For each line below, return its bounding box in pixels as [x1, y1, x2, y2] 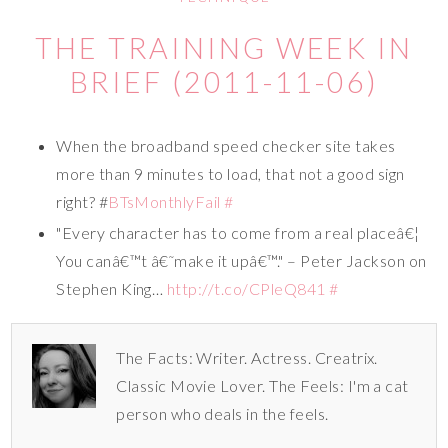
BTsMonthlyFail [108, 191, 221, 211]
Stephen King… [56, 278, 167, 298]
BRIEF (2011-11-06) [69, 64, 379, 99]
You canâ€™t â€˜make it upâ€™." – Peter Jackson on [56, 250, 427, 270]
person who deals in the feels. [116, 403, 329, 423]
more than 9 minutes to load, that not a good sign [56, 163, 405, 183]
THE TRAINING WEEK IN [35, 30, 413, 65]
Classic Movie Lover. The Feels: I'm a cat [116, 375, 409, 395]
